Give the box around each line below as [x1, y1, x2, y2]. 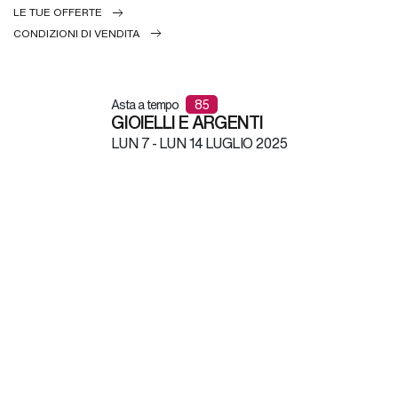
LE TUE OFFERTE [13, 4, 102, 20]
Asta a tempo [111, 94, 181, 114]
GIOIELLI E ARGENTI [111, 108, 263, 135]
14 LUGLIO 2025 [187, 131, 287, 154]
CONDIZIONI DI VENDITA [13, 25, 140, 41]
